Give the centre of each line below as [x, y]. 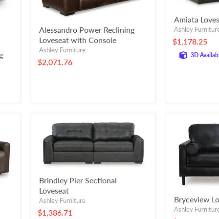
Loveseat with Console [78, 40]
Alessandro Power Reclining [87, 30]
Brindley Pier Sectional [78, 180]
